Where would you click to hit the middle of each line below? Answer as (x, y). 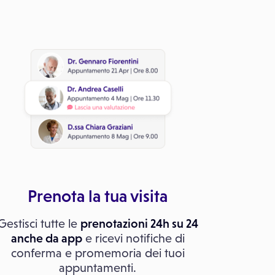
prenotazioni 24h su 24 (139, 223)
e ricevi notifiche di (133, 238)
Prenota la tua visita (98, 196)
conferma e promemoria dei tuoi (98, 253)
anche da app (46, 238)
